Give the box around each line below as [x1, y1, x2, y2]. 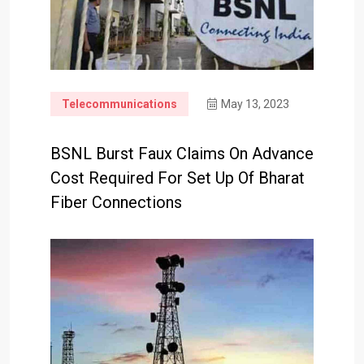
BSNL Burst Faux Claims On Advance [50, 143, 314, 163]
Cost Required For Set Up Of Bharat [50, 167, 305, 188]
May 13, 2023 [221, 97, 289, 110]
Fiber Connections [50, 192, 182, 212]
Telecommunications [62, 97, 177, 110]
